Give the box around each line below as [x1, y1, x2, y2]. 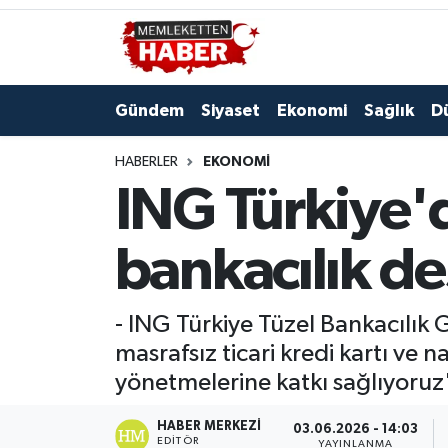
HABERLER [114, 154, 178, 169]
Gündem [114, 101, 184, 119]
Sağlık [363, 101, 414, 119]
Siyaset [200, 101, 260, 119]
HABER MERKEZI [157, 420, 262, 434]
